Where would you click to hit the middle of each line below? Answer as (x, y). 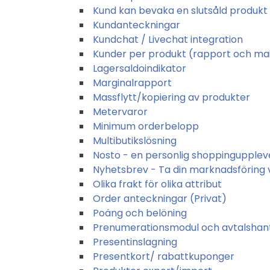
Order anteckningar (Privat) (160, 198)
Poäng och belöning (140, 213)
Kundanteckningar (137, 25)
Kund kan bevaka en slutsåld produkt (180, 10)
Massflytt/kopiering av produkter (171, 97)
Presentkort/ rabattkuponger (164, 256)
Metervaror (120, 111)
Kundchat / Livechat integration (168, 39)
